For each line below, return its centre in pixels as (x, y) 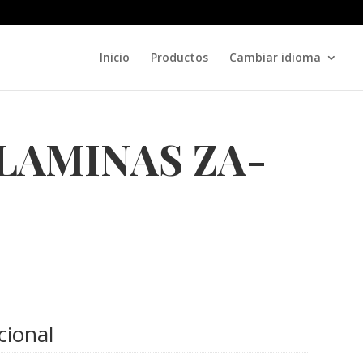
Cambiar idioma (275, 57)
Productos (179, 57)
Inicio (115, 57)
